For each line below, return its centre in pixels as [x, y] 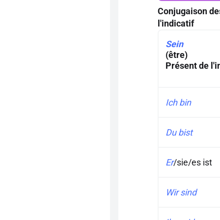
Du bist [179, 132]
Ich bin [178, 102]
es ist [202, 162]
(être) [177, 55]
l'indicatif [176, 23]
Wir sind [181, 192]
